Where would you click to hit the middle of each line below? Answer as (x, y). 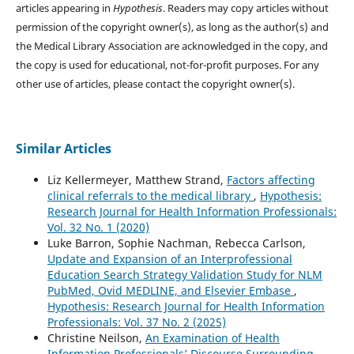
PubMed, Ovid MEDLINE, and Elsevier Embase (170, 291)
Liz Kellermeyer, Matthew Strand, (137, 180)
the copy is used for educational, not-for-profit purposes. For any (167, 65)
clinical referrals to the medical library (150, 196)
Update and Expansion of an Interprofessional (169, 259)
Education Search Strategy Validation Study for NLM (185, 275)
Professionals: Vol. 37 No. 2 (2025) (136, 322)
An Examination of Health (212, 338)
